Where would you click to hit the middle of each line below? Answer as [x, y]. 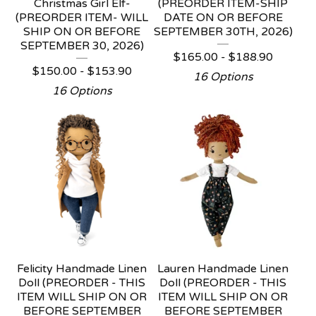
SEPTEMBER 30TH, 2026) [223, 32]
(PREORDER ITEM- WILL [82, 18]
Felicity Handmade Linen [82, 269]
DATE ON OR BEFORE [223, 18]
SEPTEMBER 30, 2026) [82, 46]
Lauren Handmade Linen [223, 269]
